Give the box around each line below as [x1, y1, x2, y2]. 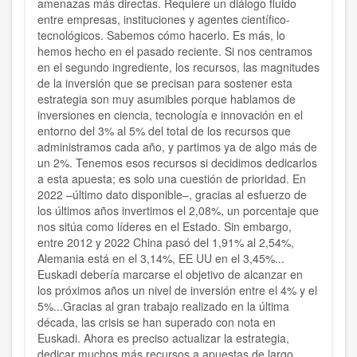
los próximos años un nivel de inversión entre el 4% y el [37, 282, 317, 299]
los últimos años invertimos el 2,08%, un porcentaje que [37, 202, 319, 219]
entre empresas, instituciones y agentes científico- [37, 11, 290, 28]
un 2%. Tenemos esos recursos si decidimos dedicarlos [37, 155, 317, 171]
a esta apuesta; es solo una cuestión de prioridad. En [37, 171, 306, 187]
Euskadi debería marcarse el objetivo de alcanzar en [37, 266, 303, 283]
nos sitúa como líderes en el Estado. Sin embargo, [37, 218, 292, 235]
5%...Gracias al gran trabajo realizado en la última [37, 298, 289, 315]
